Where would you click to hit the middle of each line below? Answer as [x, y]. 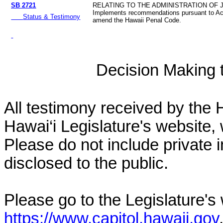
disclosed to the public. [86, 164]
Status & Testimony [52, 17]
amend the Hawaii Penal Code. [137, 20]
